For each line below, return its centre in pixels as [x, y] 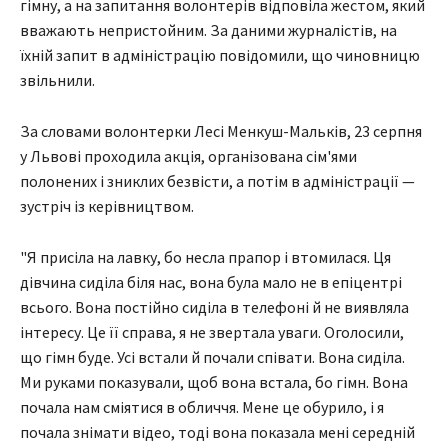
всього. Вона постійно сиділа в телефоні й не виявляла [214, 307]
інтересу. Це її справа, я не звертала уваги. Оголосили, [212, 332]
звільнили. [57, 80]
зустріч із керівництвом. [107, 206]
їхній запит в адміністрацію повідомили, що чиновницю [220, 55]
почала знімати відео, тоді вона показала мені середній [217, 432]
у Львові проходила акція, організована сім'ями [188, 156]
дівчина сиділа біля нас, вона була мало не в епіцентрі [211, 282]
